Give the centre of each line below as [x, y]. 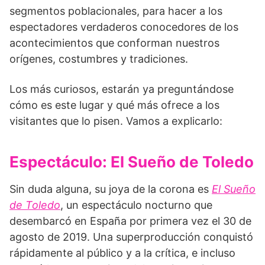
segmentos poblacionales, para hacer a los [116, 11]
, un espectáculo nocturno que [136, 205]
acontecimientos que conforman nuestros [114, 43]
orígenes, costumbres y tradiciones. [99, 59]
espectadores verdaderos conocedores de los [124, 27]
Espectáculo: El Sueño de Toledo [132, 161]
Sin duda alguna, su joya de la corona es [111, 189]
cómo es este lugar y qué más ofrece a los [114, 105]
